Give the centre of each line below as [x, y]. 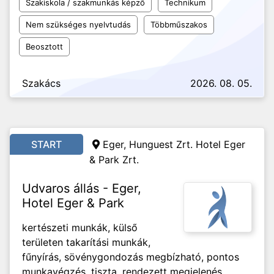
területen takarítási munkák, [86, 242]
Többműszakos [179, 24]
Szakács [41, 83]
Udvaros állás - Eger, [82, 188]
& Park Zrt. [114, 160]
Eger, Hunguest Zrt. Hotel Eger [174, 144]
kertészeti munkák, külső [80, 228]
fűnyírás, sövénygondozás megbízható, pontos [131, 257]
